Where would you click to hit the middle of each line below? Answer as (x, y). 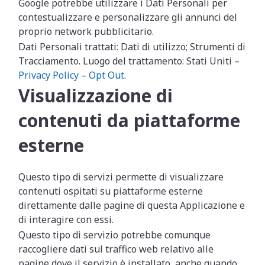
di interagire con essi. (66, 219)
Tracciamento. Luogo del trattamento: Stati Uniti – (129, 61)
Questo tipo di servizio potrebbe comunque (115, 235)
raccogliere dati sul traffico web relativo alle (116, 249)
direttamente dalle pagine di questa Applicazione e (132, 205)
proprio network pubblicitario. (86, 31)
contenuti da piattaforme (130, 120)
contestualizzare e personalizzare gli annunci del (128, 17)
